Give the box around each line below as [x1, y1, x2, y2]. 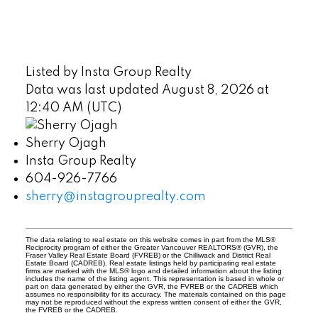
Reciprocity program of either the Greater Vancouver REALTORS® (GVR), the [25, 243, 278, 252]
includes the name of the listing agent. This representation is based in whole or [25, 275, 284, 283]
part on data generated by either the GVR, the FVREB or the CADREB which [25, 283, 278, 291]
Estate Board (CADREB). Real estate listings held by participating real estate [25, 259, 276, 268]
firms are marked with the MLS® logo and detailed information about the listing [25, 267, 282, 275]
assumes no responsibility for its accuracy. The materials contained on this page [25, 290, 286, 299]
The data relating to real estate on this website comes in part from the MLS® [25, 236, 275, 244]
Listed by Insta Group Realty [25, 65, 192, 79]
